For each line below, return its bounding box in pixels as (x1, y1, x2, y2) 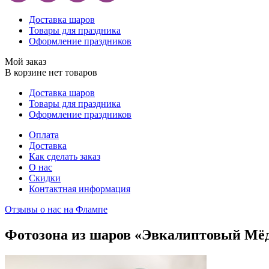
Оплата (29, 130, 59, 140)
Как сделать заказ (29, 151, 100, 162)
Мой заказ (5, 56, 46, 67)
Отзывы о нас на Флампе (5, 204, 107, 214)
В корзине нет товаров (5, 67, 97, 77)
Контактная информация (29, 184, 130, 194)
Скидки (29, 173, 61, 183)
